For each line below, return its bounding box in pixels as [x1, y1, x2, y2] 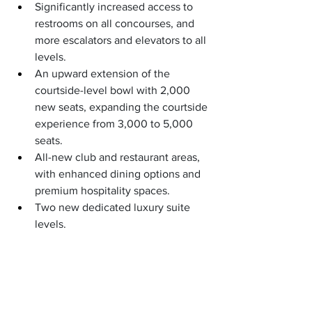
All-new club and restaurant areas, [35, 150, 203, 163]
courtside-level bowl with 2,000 [35, 84, 193, 96]
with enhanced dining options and [35, 167, 203, 180]
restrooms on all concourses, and [35, 17, 197, 29]
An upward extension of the [35, 67, 173, 79]
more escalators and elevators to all [35, 33, 209, 46]
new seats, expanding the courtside [35, 100, 210, 113]
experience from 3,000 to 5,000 [35, 117, 196, 130]
